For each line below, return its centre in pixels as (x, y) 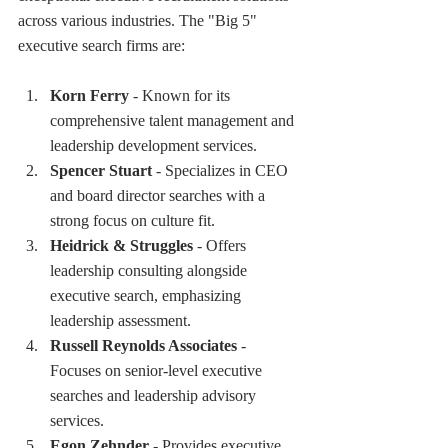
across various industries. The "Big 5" (139, 20)
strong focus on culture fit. (132, 220)
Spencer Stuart (101, 170)
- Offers (221, 245)
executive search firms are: (101, 45)
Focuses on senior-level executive (158, 370)
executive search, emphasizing (147, 295)
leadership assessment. (120, 320)
